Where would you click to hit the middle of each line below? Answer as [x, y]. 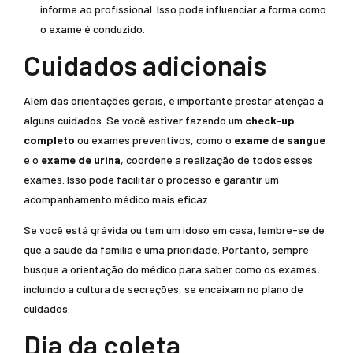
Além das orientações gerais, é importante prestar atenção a [174, 100]
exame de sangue [280, 140]
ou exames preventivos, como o [154, 140]
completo [49, 140]
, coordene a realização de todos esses [217, 160]
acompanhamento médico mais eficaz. [117, 199]
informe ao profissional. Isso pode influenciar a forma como [183, 9]
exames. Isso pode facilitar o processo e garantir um [151, 179]
